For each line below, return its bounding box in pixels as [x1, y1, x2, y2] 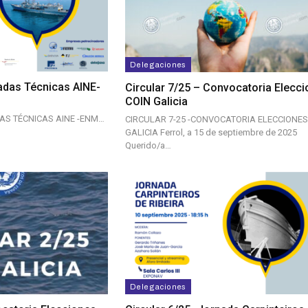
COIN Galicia [125, 94, 188, 108]
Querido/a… [125, 140, 171, 151]
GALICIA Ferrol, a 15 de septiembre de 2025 [125, 126, 297, 137]
